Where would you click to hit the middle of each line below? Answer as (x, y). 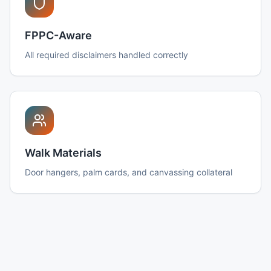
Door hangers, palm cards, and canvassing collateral (129, 172)
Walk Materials (63, 153)
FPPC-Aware (58, 35)
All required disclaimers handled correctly (106, 55)
